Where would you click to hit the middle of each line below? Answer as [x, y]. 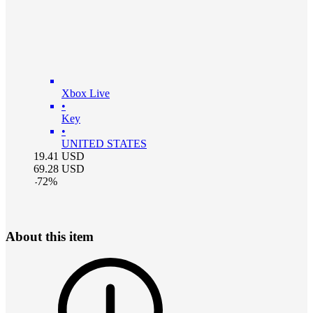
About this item [50, 237]
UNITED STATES [104, 144]
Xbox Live [86, 94]
